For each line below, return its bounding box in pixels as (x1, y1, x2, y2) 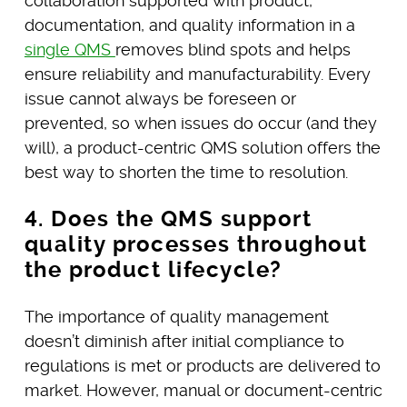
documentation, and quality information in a (24, 15, 355, 35)
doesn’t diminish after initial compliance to (24, 331, 344, 351)
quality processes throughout (24, 231, 368, 257)
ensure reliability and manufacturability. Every (24, 64, 371, 84)
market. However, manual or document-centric (24, 380, 382, 400)
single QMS (24, 39, 115, 59)
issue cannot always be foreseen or (24, 88, 296, 108)
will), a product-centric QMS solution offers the (24, 137, 381, 157)
